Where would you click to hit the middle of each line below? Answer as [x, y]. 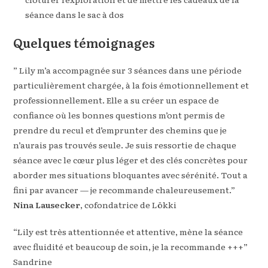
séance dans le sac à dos [75, 14]
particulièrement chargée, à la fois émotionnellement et [131, 85]
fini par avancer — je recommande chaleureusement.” [124, 190]
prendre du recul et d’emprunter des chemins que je [120, 130]
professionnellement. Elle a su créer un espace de [116, 100]
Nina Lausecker [47, 205]
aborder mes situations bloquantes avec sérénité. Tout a [131, 175]
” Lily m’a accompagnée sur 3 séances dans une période [128, 70]
